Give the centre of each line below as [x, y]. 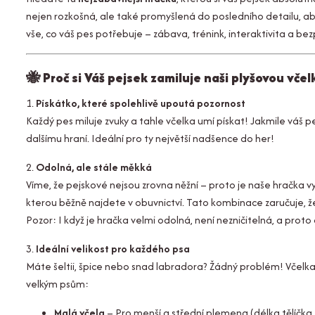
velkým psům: [57, 284]
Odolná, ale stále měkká [94, 167]
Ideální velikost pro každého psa [113, 249]
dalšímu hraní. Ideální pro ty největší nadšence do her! [150, 138]
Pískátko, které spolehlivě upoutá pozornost [141, 103]
